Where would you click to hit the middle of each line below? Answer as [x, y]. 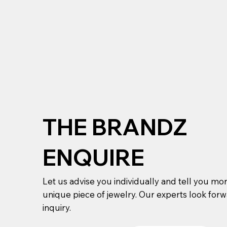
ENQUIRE [94, 157]
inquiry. [57, 208]
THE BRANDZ [115, 127]
